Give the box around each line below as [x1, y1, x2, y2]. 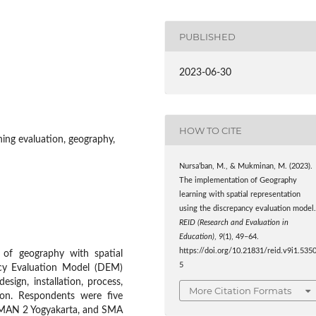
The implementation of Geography [179, 177, 298, 185]
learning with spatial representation [179, 191, 301, 199]
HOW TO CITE [179, 124, 243, 136]
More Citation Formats [189, 284, 292, 296]
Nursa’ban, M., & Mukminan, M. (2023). [179, 163, 313, 171]
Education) [179, 233, 215, 241]
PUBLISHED [179, 30, 236, 42]
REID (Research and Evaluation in [179, 219, 289, 227]
